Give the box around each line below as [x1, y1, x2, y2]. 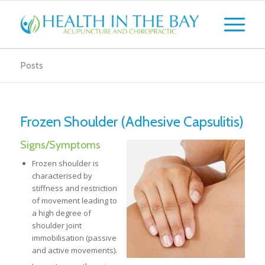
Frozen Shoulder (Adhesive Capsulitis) [20, 113, 244, 130]
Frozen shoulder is [31, 158, 99, 169]
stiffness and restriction [31, 183, 117, 193]
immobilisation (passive [31, 232, 117, 243]
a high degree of [31, 208, 91, 218]
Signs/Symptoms [20, 138, 101, 151]
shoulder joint [31, 220, 82, 231]
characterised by [31, 170, 92, 181]
